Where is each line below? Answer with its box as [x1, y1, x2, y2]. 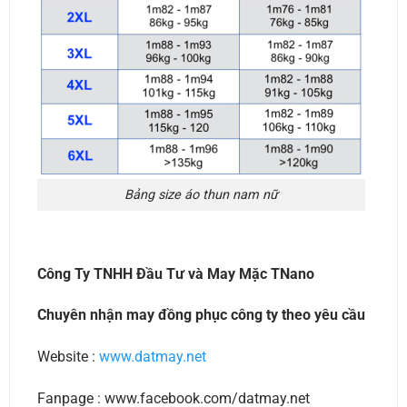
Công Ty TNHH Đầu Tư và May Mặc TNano [36, 264, 314, 283]
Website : [36, 348, 99, 366]
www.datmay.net [98, 348, 206, 366]
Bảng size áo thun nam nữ [124, 186, 278, 203]
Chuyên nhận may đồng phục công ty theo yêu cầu [36, 306, 365, 324]
